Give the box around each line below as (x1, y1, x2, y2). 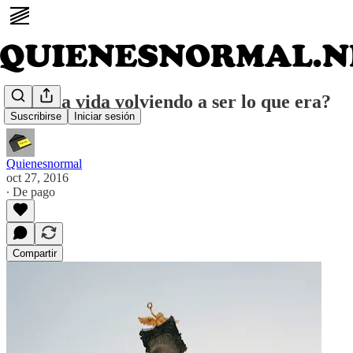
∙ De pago (6, 184, 55, 199)
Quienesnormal (6, 156, 82, 170)
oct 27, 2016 (6, 170, 69, 184)
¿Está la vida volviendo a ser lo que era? (6, 91, 331, 112)
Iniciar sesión (74, 110, 135, 123)
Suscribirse (10, 110, 61, 123)
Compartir (13, 247, 57, 259)
